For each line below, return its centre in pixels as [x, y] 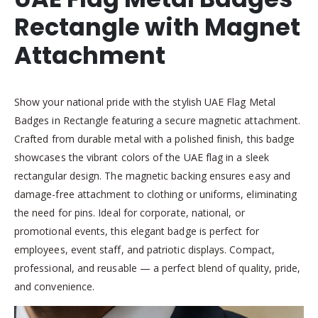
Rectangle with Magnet [157, 28]
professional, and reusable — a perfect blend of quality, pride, [158, 268]
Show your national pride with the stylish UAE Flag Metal [145, 102]
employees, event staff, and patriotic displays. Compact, [144, 250]
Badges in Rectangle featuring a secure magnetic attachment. [158, 121]
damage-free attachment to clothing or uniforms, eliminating [156, 194]
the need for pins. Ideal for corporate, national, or [130, 213]
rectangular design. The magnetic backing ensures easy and [152, 176]
